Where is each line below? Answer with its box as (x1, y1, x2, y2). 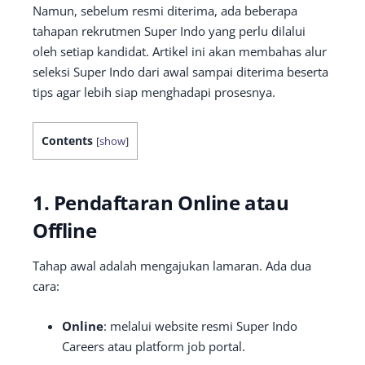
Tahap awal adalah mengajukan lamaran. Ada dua (33, 257, 311, 274)
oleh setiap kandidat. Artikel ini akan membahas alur (33, 43, 327, 59)
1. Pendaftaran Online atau (33, 189, 289, 216)
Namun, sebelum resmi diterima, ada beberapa (33, 2, 297, 19)
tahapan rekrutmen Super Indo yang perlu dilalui (33, 23, 306, 39)
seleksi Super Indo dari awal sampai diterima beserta (33, 64, 328, 80)
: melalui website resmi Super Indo (103, 318, 297, 334)
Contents (42, 133, 93, 148)
